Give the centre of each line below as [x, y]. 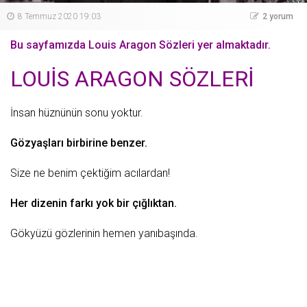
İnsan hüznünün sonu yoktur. [77, 113]
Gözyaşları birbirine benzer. [79, 143]
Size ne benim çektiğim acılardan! [90, 173]
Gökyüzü [31, 233]
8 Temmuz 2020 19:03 [59, 16]
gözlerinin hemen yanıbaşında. [125, 233]
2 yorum [278, 16]
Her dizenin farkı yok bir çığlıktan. [94, 203]
